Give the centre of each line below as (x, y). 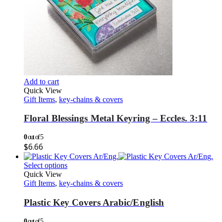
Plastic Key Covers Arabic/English (94, 202)
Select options (46, 166)
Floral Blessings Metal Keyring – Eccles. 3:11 (116, 118)
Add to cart (41, 81)
